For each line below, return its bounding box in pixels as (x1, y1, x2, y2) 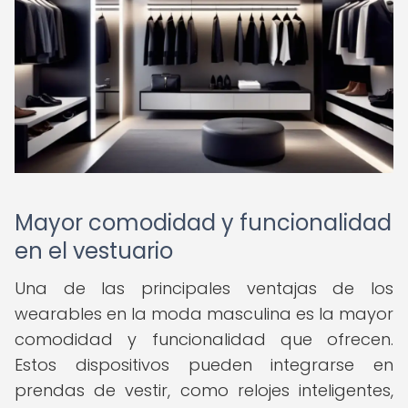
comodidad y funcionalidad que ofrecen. (15, 328, 393, 351)
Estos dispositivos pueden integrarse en (15, 353, 393, 376)
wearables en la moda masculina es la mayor (15, 302, 393, 325)
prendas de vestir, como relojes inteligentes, (15, 379, 393, 402)
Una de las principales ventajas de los (15, 277, 393, 300)
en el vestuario (15, 236, 173, 266)
